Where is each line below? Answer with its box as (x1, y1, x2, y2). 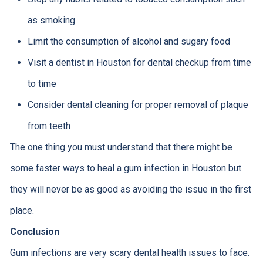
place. (9, 204, 34, 216)
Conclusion (9, 225, 59, 237)
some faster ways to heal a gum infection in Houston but (9, 162, 241, 174)
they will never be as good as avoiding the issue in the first (9, 183, 251, 195)
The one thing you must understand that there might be (9, 141, 232, 153)
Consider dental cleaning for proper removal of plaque (27, 99, 248, 110)
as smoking (27, 14, 75, 26)
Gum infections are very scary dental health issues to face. (9, 247, 249, 258)
